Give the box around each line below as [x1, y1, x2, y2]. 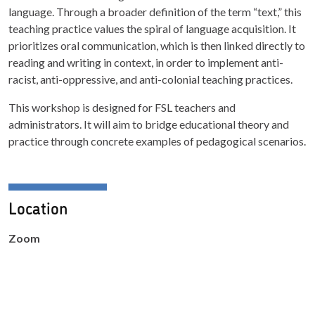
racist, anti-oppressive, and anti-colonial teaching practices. [8, 72, 292, 86]
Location [8, 195, 67, 219]
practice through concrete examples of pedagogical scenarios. [8, 134, 306, 148]
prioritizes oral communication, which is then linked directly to [8, 38, 305, 52]
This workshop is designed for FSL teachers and [8, 100, 236, 114]
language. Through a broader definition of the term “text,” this [8, 4, 302, 18]
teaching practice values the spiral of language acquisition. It [8, 21, 296, 35]
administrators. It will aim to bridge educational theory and [8, 117, 289, 131]
